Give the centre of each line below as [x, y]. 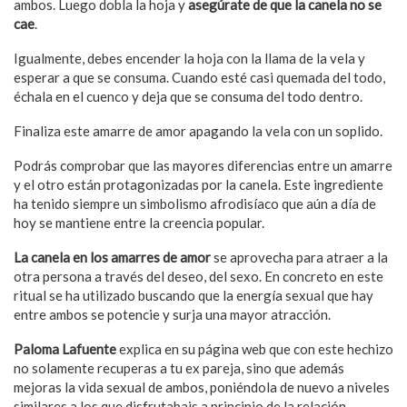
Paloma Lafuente [65, 348]
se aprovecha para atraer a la [299, 257]
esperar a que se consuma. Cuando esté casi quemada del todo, [199, 77]
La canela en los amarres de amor [112, 257]
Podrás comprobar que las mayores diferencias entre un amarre [203, 165]
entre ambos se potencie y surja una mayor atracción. [172, 314]
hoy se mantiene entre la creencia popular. [139, 222]
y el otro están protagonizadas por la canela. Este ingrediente [199, 184]
